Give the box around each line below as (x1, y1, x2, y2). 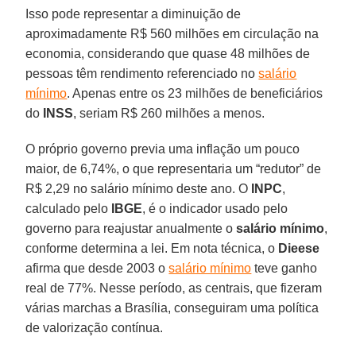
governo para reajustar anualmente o (25, 221, 237, 235)
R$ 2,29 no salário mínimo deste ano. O (25, 181, 252, 195)
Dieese (278, 241, 320, 255)
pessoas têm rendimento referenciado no (25, 66, 259, 80)
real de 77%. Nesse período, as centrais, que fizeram (25, 281, 323, 295)
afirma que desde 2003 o (25, 261, 169, 275)
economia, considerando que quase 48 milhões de (25, 46, 311, 60)
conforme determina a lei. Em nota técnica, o (25, 241, 279, 255)
